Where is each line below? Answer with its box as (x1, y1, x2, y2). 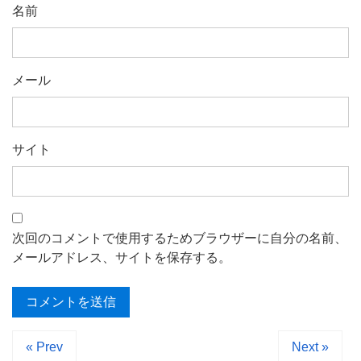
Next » (292, 340, 329, 355)
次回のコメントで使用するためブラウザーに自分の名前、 (12, 231, 347, 246)
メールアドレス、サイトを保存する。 (12, 251, 231, 265)
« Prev (26, 340, 63, 355)
